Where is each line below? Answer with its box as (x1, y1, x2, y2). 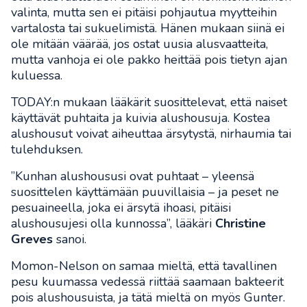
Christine (212, 215, 266, 232)
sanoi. (53, 231, 86, 248)
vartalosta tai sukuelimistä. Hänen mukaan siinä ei (11, 20, 284, 37)
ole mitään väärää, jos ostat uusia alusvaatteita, (11, 36, 268, 53)
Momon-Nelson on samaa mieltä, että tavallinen (11, 258, 277, 275)
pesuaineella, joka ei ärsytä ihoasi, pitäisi (11, 199, 231, 217)
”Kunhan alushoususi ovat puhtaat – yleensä (11, 168, 254, 185)
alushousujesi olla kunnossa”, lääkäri (11, 215, 212, 232)
